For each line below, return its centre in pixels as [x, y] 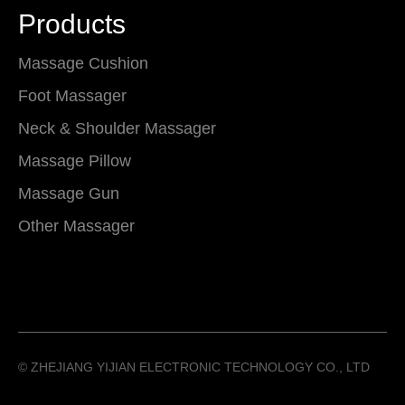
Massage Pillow [75, 161]
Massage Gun [69, 193]
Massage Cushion [83, 63]
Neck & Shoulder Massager [117, 128]
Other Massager [76, 226]
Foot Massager [72, 96]
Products [72, 24]
